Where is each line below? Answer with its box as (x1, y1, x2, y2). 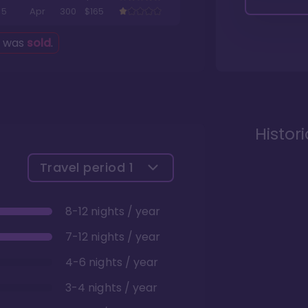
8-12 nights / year (65, 203, 161, 219)
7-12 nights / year (65, 228, 161, 245)
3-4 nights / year (65, 279, 158, 296)
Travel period (39, 158, 129, 176)
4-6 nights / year (65, 254, 159, 270)
